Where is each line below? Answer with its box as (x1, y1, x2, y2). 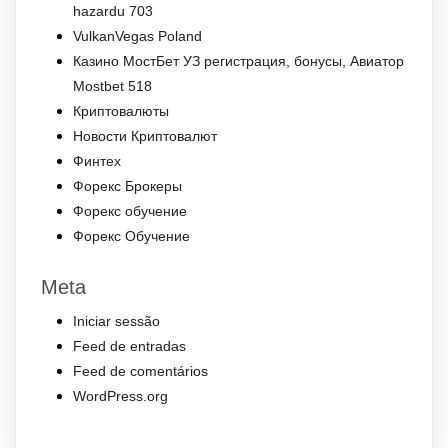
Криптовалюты (73, 103, 169, 120)
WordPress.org (73, 388, 168, 405)
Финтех (73, 153, 121, 170)
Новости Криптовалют (73, 128, 217, 145)
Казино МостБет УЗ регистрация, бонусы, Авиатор (73, 53, 404, 70)
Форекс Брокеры (73, 178, 182, 195)
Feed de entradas (73, 338, 186, 355)
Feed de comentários (73, 363, 208, 380)
